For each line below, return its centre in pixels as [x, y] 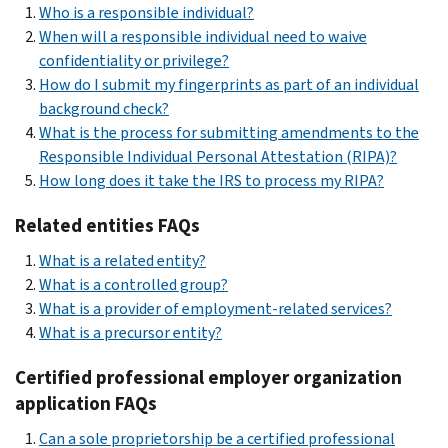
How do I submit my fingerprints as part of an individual [229, 84]
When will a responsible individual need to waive [203, 36]
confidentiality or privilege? [134, 60]
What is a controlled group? [133, 284]
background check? [104, 108]
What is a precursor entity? [130, 332]
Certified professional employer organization [208, 377]
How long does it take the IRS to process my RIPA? [211, 180]
